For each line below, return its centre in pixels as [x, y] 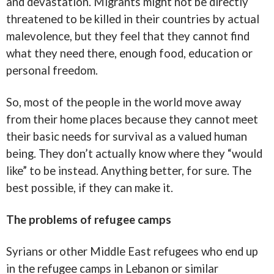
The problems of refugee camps [89, 220]
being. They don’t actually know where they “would [134, 154]
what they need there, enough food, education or [129, 53]
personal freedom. [52, 70]
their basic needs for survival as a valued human [127, 136]
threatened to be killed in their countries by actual [133, 19]
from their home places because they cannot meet [132, 119]
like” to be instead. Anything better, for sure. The [129, 171]
